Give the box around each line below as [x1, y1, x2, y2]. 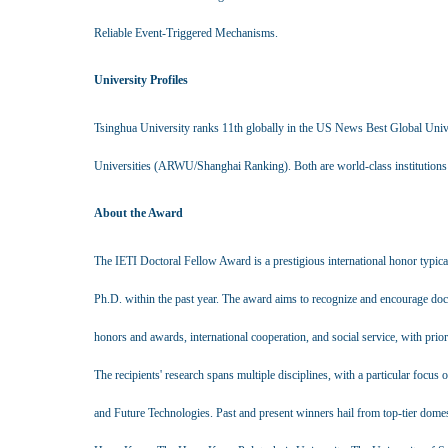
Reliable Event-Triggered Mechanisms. [94, 26, 278, 40]
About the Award [94, 206, 183, 220]
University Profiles [94, 73, 188, 87]
